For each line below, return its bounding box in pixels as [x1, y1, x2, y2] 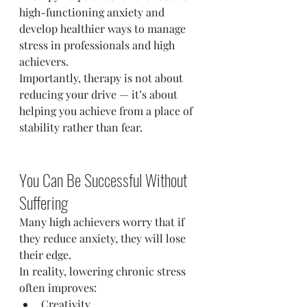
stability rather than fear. [19, 120, 143, 134]
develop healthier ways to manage [19, 21, 188, 36]
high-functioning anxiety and [19, 5, 167, 19]
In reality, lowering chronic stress [19, 264, 188, 278]
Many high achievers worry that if [19, 214, 187, 229]
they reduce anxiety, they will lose [19, 231, 188, 245]
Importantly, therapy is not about [19, 71, 186, 85]
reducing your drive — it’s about [19, 87, 180, 101]
